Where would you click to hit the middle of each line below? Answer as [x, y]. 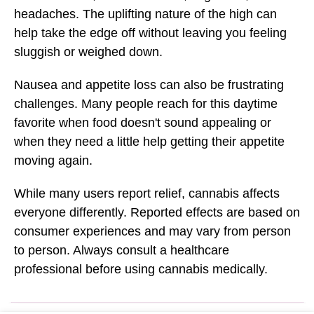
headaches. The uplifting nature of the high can [145, 14]
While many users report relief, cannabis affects [147, 193]
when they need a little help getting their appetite [149, 141]
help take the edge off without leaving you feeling [150, 33]
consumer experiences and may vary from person [152, 231]
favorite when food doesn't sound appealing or [143, 122]
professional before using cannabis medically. [141, 269]
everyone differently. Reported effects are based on [157, 212]
